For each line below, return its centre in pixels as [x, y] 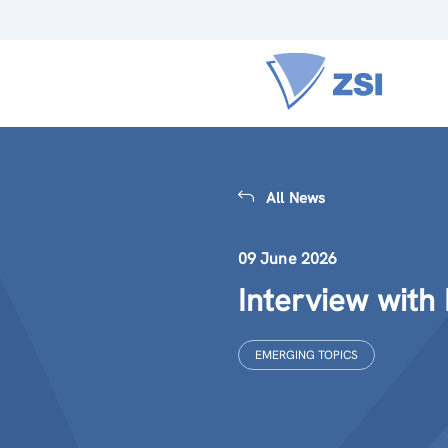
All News [295, 198]
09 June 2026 [287, 258]
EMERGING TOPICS [306, 355]
